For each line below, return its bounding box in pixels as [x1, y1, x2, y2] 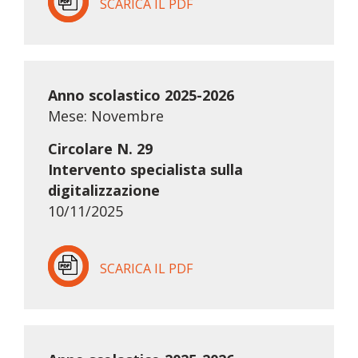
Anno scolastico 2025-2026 [47, 86, 234, 105]
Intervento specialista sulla [47, 160, 243, 180]
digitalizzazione [47, 181, 160, 201]
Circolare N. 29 [47, 139, 153, 159]
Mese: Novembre [47, 106, 164, 126]
